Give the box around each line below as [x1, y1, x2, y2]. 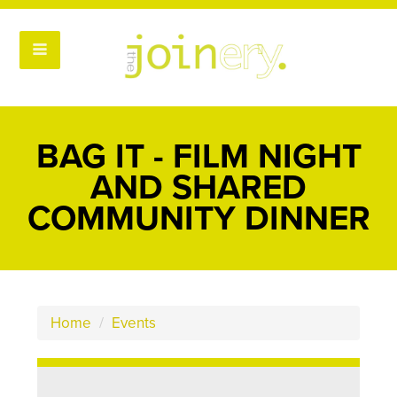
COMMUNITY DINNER [27, 198, 370, 239]
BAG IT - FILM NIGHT [35, 136, 362, 177]
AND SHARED [90, 167, 307, 208]
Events [112, 314, 157, 332]
